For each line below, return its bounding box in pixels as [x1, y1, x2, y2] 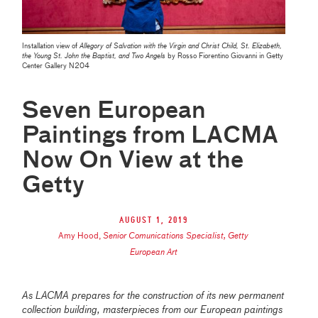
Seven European [22, 100, 207, 124]
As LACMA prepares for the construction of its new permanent [22, 291, 285, 302]
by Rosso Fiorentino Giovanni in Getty [165, 53, 284, 60]
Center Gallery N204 [22, 62, 90, 70]
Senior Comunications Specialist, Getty [103, 232, 249, 241]
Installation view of [22, 43, 80, 50]
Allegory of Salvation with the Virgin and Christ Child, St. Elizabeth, [79, 43, 283, 50]
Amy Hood [58, 232, 99, 241]
